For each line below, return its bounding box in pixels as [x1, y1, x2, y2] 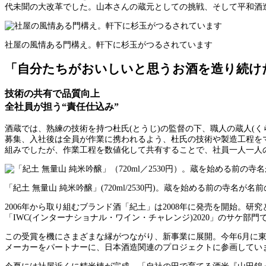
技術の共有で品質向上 [5, 88, 100, 100]
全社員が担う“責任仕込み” [5, 101, 119, 113]
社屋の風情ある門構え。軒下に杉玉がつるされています [5, 40, 213, 49]
